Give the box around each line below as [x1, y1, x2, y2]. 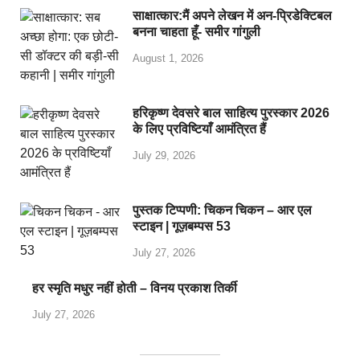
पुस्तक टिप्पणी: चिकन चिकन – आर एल [133, 202, 312, 217]
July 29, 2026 [133, 149, 195, 162]
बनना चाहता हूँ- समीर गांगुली [133, 24, 260, 39]
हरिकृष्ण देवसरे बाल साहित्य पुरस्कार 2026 [133, 105, 329, 120]
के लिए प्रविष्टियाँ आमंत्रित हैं [133, 121, 266, 136]
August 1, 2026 [133, 51, 203, 64]
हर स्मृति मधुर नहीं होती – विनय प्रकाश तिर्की [32, 280, 237, 295]
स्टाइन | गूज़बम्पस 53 [133, 219, 231, 233]
